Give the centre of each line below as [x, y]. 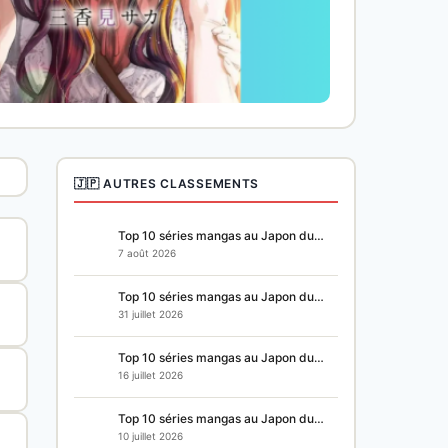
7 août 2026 [147, 253]
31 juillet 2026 [150, 314]
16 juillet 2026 [150, 375]
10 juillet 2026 [150, 436]
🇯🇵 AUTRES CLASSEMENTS [167, 183]
